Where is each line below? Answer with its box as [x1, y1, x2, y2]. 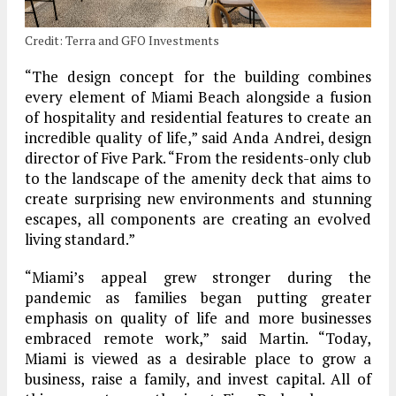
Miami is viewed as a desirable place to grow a [25, 347, 371, 369]
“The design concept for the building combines [25, 65, 371, 87]
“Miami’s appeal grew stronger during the [25, 266, 371, 287]
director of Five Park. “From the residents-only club [25, 147, 371, 168]
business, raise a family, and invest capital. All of [25, 368, 371, 389]
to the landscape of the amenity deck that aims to [25, 167, 371, 188]
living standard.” [25, 228, 135, 249]
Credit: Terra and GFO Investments [25, 31, 219, 49]
